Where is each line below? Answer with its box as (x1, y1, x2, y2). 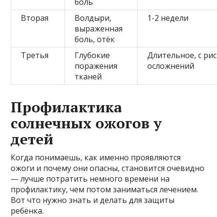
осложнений (147, 60, 195, 71)
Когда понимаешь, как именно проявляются (11, 152, 181, 163)
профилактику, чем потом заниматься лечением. (11, 184, 199, 195)
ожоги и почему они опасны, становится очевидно (11, 162, 205, 173)
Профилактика (11, 97, 123, 117)
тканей (75, 71, 102, 82)
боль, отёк (75, 33, 115, 45)
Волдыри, (75, 12, 112, 23)
